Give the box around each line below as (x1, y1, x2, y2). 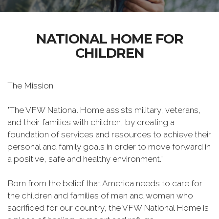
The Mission (7, 81, 53, 90)
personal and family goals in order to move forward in (7, 142, 211, 152)
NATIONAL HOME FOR (36, 31, 183, 47)
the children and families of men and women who (7, 191, 193, 200)
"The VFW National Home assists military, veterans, (7, 105, 201, 115)
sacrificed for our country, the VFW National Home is (7, 203, 209, 213)
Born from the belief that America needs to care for (7, 178, 202, 188)
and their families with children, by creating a (7, 117, 175, 127)
